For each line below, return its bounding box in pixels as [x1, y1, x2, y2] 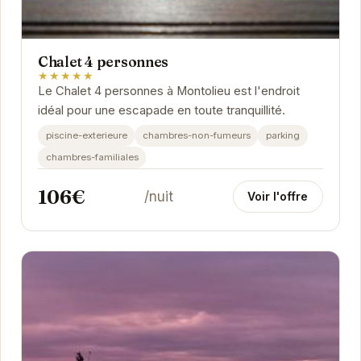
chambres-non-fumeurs [142, 129, 251, 141]
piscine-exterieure [45, 129, 127, 141]
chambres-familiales [45, 151, 139, 163]
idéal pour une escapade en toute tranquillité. [37, 103, 285, 118]
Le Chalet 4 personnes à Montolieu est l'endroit [37, 84, 300, 99]
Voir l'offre [247, 189, 309, 204]
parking [265, 129, 300, 141]
